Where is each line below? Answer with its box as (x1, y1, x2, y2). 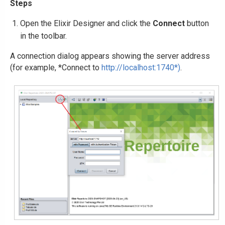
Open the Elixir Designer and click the (20, 18, 153, 28)
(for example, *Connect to (10, 62, 101, 72)
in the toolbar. (20, 31, 67, 41)
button (185, 18, 209, 28)
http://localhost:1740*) (101, 62, 180, 72)
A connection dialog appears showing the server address (10, 51, 210, 61)
